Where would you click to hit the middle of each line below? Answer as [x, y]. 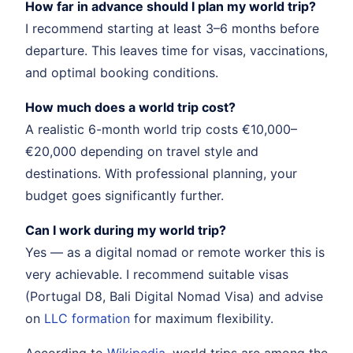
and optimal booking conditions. [122, 72]
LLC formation [87, 318]
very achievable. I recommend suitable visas [157, 274]
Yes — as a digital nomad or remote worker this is [175, 252]
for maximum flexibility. [202, 318]
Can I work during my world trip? [126, 230]
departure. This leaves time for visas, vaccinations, [176, 50]
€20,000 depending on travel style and [142, 151]
